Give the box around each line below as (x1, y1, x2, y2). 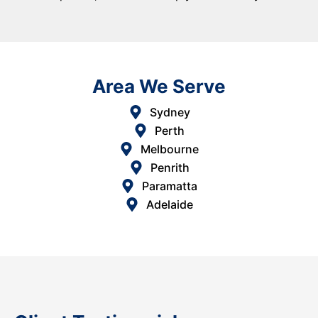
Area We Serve (92, 75, 226, 97)
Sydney (149, 104, 190, 119)
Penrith (150, 160, 190, 175)
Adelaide (146, 197, 193, 212)
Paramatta (142, 178, 197, 193)
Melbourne (141, 141, 199, 156)
